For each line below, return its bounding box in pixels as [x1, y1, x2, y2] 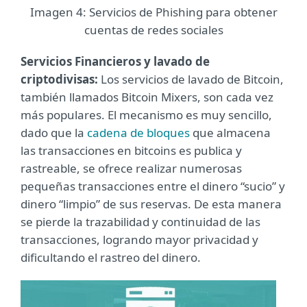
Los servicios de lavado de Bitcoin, [101, 71, 284, 87]
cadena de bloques [87, 124, 190, 140]
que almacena [190, 124, 271, 140]
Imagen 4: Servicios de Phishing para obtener [29, 3, 278, 20]
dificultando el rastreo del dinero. [21, 249, 201, 265]
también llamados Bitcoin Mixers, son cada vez [21, 88, 273, 105]
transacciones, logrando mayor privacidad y [21, 231, 258, 247]
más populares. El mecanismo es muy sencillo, [21, 106, 272, 123]
